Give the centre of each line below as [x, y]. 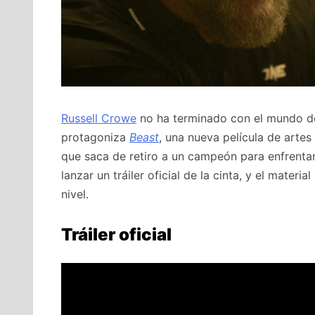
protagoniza [95, 137]
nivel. [75, 194]
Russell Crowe [99, 118]
